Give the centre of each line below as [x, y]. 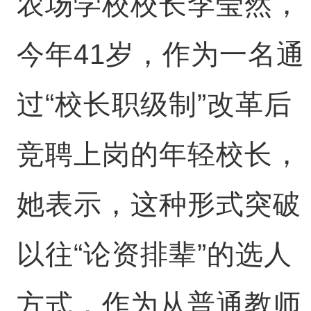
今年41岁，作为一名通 [160, 54]
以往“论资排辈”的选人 [154, 254]
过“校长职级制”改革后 [154, 104]
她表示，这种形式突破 [159, 204]
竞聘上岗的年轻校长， [159, 154]
